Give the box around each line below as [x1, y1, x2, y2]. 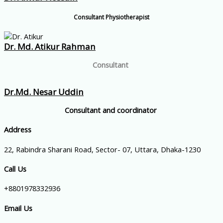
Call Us [4, 163, 26, 174]
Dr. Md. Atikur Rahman [4, 41, 96, 53]
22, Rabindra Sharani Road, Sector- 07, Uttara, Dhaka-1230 [4, 144, 201, 154]
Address [4, 124, 31, 135]
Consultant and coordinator [64, 105, 159, 115]
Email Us [4, 203, 32, 213]
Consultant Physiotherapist [74, 12, 149, 21]
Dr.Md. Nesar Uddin [4, 86, 84, 98]
